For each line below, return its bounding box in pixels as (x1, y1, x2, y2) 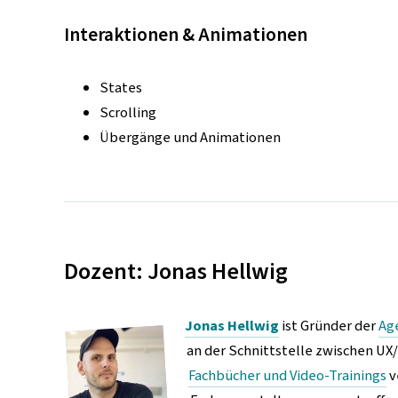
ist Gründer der (279, 315, 379, 337)
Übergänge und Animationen (99, 126, 281, 148)
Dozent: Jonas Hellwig (64, 255, 288, 290)
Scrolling (99, 101, 156, 123)
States (99, 76, 142, 99)
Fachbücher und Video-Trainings (188, 365, 387, 386)
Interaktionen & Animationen (64, 20, 307, 49)
